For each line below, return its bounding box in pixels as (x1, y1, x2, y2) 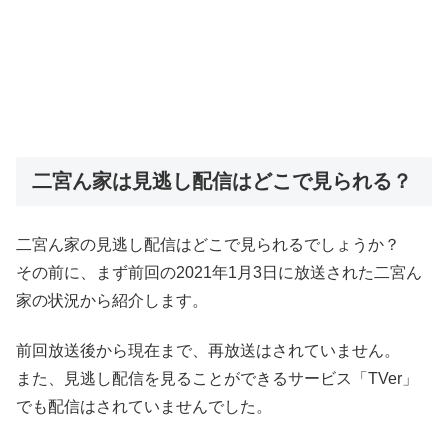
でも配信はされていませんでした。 (16, 398, 272, 416)
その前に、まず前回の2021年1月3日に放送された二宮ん (16, 264, 422, 282)
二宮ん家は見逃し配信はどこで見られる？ (32, 169, 412, 192)
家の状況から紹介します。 (16, 292, 208, 310)
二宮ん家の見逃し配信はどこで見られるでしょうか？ (16, 236, 400, 254)
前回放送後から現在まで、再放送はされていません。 (16, 342, 400, 360)
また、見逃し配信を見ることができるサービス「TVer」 (16, 370, 418, 388)
